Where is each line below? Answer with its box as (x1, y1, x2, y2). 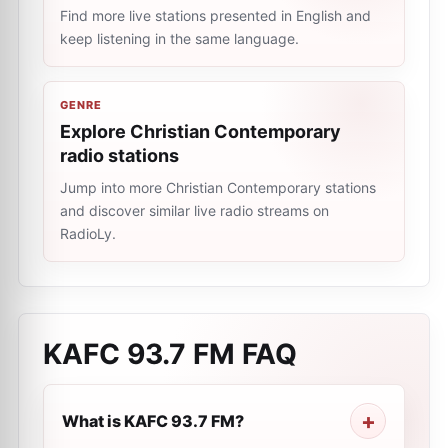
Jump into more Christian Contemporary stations (60, 179, 376, 196)
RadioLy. (60, 225, 116, 242)
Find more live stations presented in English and (60, 7, 371, 24)
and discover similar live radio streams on (60, 202, 329, 219)
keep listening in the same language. (60, 30, 299, 47)
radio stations (60, 145, 179, 166)
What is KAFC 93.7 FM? (62, 411, 244, 431)
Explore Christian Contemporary (60, 121, 341, 142)
